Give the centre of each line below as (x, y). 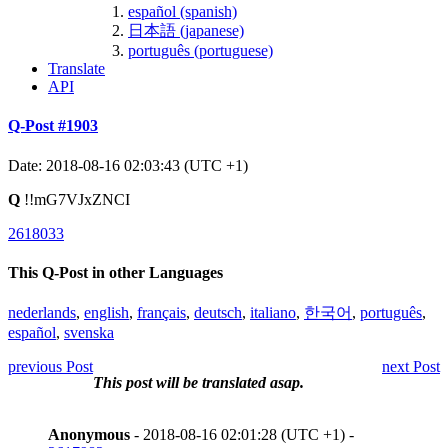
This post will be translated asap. (198, 383)
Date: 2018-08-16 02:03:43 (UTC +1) (128, 165)
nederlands (42, 313)
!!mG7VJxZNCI (75, 199)
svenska (89, 333)
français (161, 313)
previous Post (50, 367)
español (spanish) (182, 11)
